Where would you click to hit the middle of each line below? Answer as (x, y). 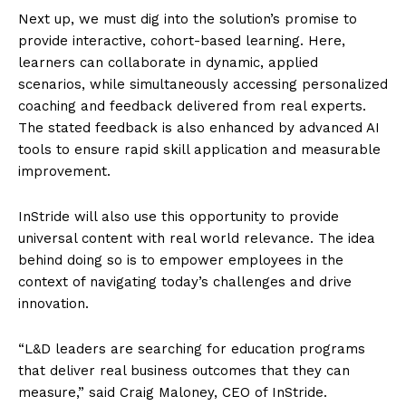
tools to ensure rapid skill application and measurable (199, 149)
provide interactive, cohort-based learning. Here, (182, 40)
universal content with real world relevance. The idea (197, 238)
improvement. (64, 171)
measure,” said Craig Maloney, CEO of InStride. (173, 392)
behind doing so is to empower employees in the (181, 260)
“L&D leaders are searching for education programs (192, 348)
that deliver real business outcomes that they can (184, 370)
